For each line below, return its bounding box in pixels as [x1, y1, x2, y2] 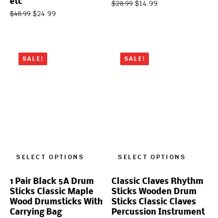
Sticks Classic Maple [10, 187, 93, 197]
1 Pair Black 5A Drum [10, 177, 94, 186]
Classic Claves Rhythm [111, 177, 203, 186]
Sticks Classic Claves [111, 197, 196, 207]
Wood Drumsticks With [10, 197, 103, 207]
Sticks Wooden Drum [111, 187, 197, 197]
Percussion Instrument [111, 207, 205, 217]
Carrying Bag [10, 207, 62, 217]
